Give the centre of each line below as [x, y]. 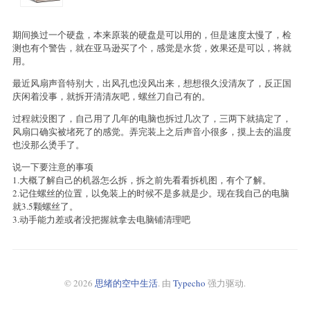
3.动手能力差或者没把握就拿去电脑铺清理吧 [101, 219]
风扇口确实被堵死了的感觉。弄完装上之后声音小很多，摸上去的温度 [152, 131]
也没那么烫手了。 [48, 144]
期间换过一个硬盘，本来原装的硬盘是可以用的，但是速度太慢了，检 [152, 34]
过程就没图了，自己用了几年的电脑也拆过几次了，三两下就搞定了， [152, 118]
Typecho [189, 283]
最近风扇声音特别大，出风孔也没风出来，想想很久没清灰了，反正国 [152, 83]
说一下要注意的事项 [53, 166]
